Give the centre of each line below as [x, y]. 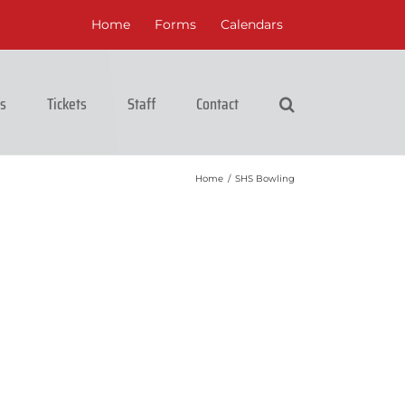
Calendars [252, 24]
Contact [217, 104]
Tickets [67, 104]
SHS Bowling [265, 178]
